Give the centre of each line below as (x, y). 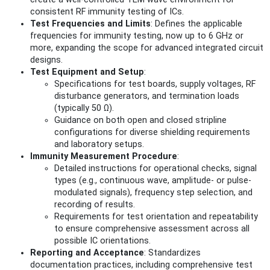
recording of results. (95, 205)
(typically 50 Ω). (84, 108)
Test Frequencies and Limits (90, 24)
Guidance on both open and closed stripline (140, 121)
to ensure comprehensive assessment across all (152, 229)
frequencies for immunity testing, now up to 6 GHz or (137, 36)
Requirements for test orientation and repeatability (156, 217)
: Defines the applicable (196, 24)
